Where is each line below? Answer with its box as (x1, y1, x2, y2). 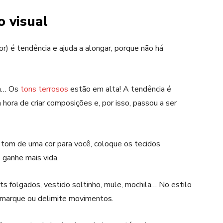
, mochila (121, 179, 151, 190)
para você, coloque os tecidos (55, 138, 160, 149)
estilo (169, 179, 192, 190)
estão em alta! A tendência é (68, 83, 171, 95)
